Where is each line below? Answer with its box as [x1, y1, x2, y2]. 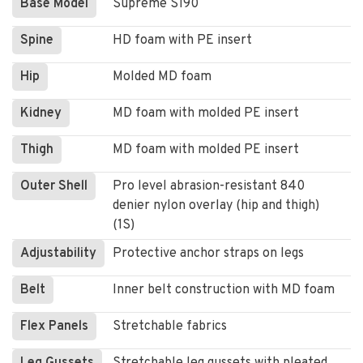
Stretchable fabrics [113, 318, 227, 335]
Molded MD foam [113, 69, 211, 85]
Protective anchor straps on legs [113, 246, 304, 262]
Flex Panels [20, 318, 88, 335]
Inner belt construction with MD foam [113, 282, 335, 298]
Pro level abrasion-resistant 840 [113, 178, 305, 194]
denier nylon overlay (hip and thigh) [113, 198, 319, 214]
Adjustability [20, 246, 96, 262]
